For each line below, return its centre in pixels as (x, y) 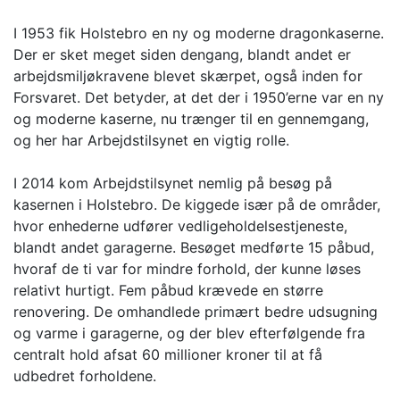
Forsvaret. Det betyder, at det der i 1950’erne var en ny (199, 98)
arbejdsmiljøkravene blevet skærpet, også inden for (188, 76)
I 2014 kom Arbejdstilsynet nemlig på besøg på (173, 183)
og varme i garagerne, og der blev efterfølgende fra (189, 333)
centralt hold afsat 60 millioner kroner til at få (168, 355)
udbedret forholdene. (85, 376)
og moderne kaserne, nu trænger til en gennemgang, (191, 119)
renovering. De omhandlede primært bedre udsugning (196, 312)
